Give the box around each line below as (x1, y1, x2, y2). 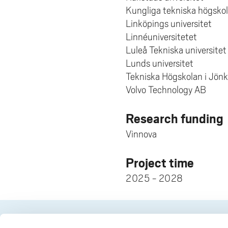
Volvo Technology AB (126, 84, 206, 96)
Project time (126, 154, 194, 172)
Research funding (126, 109, 223, 127)
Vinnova (126, 128, 157, 140)
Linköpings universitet (126, 18, 212, 30)
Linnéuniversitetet (126, 31, 197, 43)
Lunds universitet (126, 58, 193, 69)
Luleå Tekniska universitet (126, 44, 226, 56)
